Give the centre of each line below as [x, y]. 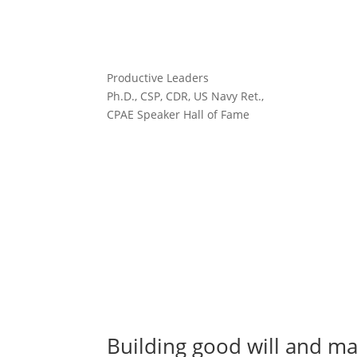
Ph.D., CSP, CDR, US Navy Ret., [186, 96]
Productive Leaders [158, 77]
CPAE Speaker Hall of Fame [178, 114]
